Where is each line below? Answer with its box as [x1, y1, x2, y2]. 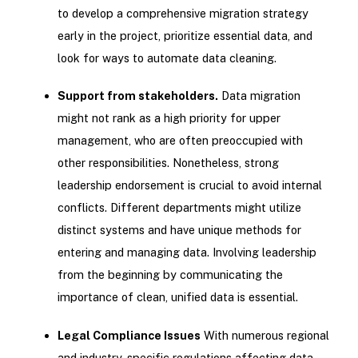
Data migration [217, 89, 300, 103]
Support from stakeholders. [57, 89, 218, 103]
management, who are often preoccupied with [57, 133, 303, 148]
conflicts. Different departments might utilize [57, 201, 301, 215]
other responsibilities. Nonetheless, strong [57, 156, 279, 170]
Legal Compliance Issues [57, 328, 201, 342]
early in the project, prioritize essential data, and [57, 29, 312, 43]
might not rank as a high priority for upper [57, 111, 280, 125]
